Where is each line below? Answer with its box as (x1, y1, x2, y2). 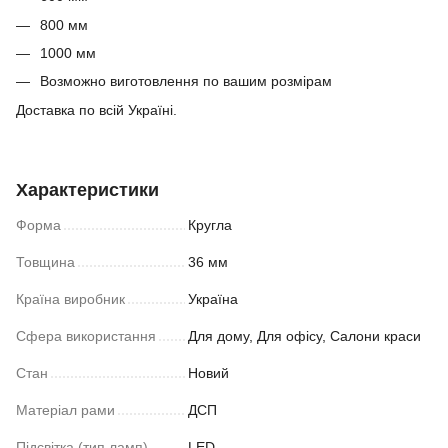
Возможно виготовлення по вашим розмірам (40, 73, 332, 90)
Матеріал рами (16, 401, 115, 418)
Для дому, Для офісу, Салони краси (188, 327, 421, 344)
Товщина (16, 253, 75, 270)
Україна (188, 290, 238, 307)
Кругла (188, 216, 232, 233)
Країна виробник (16, 290, 125, 307)
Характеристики (16, 179, 159, 200)
